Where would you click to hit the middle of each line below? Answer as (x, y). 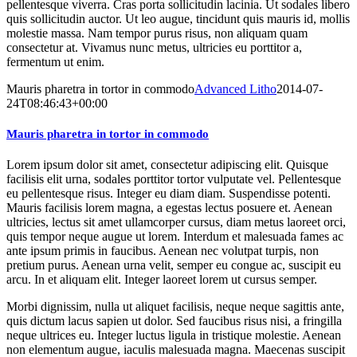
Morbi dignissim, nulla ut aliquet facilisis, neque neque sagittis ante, (175, 307)
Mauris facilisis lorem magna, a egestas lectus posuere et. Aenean (169, 208)
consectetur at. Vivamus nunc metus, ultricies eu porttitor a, (154, 47)
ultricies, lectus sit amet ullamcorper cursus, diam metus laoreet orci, (176, 222)
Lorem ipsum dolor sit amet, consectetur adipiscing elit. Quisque (167, 165)
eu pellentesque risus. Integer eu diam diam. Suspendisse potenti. (169, 194)
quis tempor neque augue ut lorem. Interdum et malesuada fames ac (175, 237)
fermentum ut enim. (55, 61)
